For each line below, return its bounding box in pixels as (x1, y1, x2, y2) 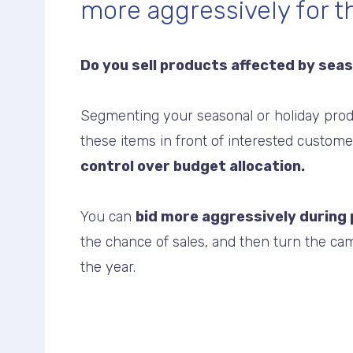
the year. (80, 258, 136, 276)
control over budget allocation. (80, 157, 305, 175)
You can (80, 207, 136, 225)
